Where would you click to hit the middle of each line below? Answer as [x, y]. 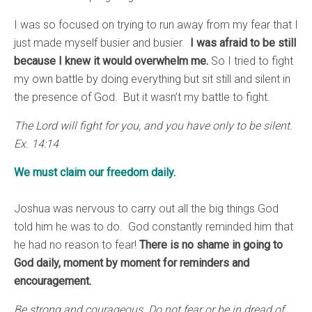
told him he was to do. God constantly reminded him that [154, 227]
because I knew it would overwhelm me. [111, 61]
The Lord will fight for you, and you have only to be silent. [153, 126]
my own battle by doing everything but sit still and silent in [152, 79]
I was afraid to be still [243, 43]
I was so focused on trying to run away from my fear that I [156, 25]
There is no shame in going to [211, 245]
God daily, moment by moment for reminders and [132, 263]
